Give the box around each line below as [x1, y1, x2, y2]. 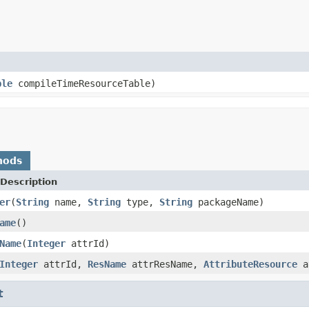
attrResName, [126, 258, 203, 270]
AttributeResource [203, 258, 297, 270]
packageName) [192, 196, 264, 208]
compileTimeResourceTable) [12, 77, 156, 89]
